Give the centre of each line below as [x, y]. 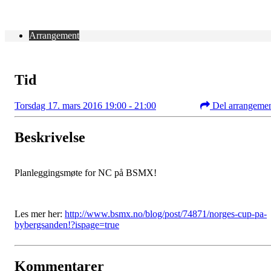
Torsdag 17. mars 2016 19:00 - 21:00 [85, 106]
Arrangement [54, 36]
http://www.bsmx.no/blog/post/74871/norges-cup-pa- [166, 214]
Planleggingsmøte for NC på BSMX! [86, 172]
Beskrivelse [50, 137]
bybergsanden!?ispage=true [67, 224]
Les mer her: [40, 214]
